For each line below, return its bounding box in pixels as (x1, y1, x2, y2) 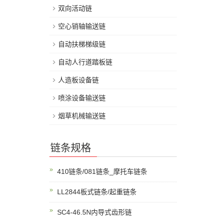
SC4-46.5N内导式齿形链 (57, 208, 132, 216)
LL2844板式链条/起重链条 (57, 188, 137, 196)
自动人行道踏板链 (58, 58, 112, 66)
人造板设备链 (58, 76, 99, 84)
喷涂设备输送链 (58, 94, 106, 102)
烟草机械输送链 (58, 112, 106, 120)
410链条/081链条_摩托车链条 (57, 168, 147, 175)
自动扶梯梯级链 (58, 40, 106, 48)
